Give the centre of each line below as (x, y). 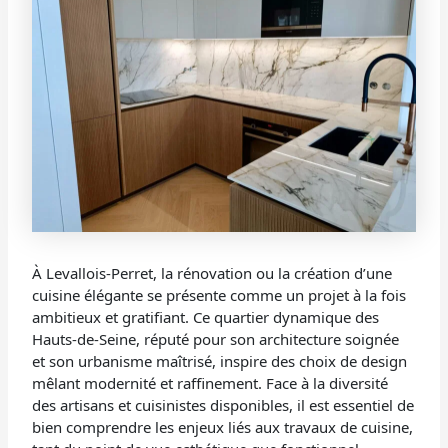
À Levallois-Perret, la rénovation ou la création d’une (212, 273)
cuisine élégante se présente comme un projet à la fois (219, 295)
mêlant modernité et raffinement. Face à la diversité (210, 383)
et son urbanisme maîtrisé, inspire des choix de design (220, 361)
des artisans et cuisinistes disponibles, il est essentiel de (223, 405)
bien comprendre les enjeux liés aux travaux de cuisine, (223, 427)
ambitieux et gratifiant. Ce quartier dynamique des (206, 317)
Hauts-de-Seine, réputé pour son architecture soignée (216, 339)
